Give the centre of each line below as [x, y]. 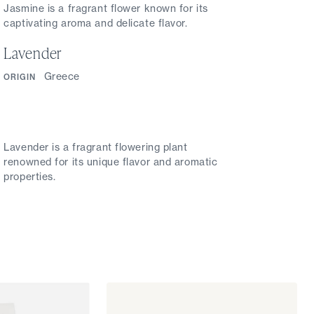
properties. [30, 176]
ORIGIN [20, 77]
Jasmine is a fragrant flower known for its [106, 8]
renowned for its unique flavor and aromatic [111, 162]
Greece [62, 76]
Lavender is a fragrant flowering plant [96, 147]
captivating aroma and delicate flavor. [96, 23]
